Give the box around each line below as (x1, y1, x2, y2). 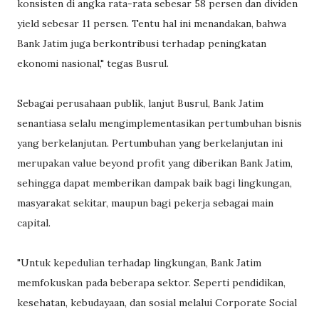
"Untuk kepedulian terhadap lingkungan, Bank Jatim (17, 256, 261, 270)
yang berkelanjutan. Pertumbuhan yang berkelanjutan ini (17, 137, 283, 150)
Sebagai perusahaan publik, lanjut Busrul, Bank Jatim (17, 97, 263, 110)
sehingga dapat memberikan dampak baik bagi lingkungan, (17, 177, 292, 190)
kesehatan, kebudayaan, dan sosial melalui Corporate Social (17, 296, 297, 310)
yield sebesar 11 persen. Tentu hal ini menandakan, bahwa (17, 17, 286, 31)
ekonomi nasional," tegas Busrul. (17, 57, 169, 70)
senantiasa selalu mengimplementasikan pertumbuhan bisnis (17, 117, 302, 130)
